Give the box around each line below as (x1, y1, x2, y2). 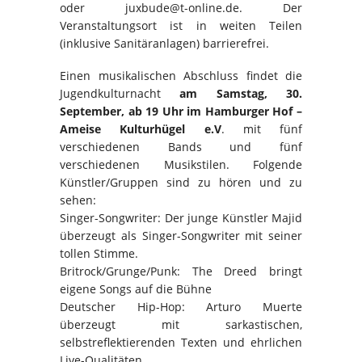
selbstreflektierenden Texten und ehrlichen (60, 334, 302, 350)
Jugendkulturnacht (60, 85, 161, 101)
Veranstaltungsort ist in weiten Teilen (60, 17, 302, 33)
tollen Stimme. (60, 245, 138, 261)
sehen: (60, 192, 96, 208)
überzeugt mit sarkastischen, (60, 316, 302, 332)
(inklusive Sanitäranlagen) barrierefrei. (60, 35, 269, 51)
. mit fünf (221, 120, 302, 137)
